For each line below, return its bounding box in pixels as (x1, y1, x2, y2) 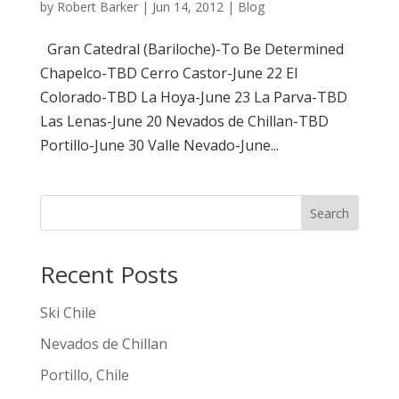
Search (310, 204, 350, 222)
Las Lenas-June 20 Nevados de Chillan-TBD (39, 111, 329, 132)
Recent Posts (39, 258, 178, 291)
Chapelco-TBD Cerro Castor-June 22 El (39, 63, 297, 84)
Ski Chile (39, 303, 96, 323)
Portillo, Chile (39, 365, 129, 386)
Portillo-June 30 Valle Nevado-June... (39, 135, 279, 156)
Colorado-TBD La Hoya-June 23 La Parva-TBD (39, 87, 347, 108)
